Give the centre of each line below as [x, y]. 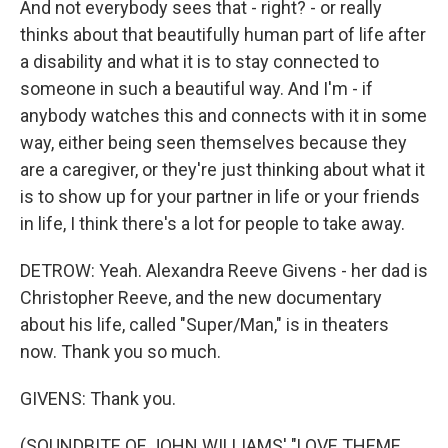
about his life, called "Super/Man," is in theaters [204, 324]
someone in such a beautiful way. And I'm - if [196, 88]
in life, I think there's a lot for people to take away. [212, 223]
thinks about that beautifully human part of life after [223, 34]
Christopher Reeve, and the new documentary [201, 297]
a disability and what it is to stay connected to [199, 61]
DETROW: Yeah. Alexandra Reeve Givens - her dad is [224, 270]
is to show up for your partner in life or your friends [220, 196]
